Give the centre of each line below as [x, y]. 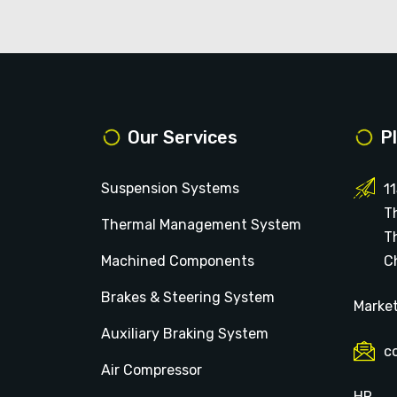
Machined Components [178, 261]
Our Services [183, 137]
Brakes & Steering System [188, 297]
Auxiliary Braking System [185, 333]
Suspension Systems [170, 188]
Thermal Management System [201, 224]
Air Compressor [152, 370]
